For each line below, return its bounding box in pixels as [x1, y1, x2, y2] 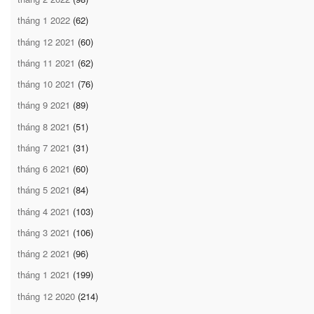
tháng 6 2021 [18, 162, 70, 176]
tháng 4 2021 [18, 204, 70, 218]
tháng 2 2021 [18, 247, 70, 261]
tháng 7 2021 [18, 140, 70, 154]
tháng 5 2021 [18, 183, 70, 197]
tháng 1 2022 [18, 13, 70, 27]
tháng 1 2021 [18, 268, 70, 282]
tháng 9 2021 [18, 98, 70, 112]
